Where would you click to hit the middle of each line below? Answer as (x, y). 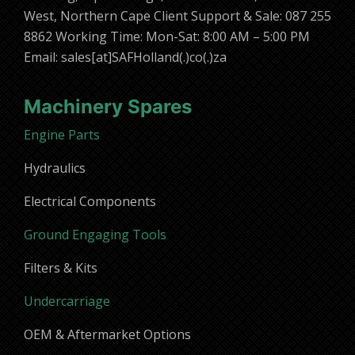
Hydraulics (55, 168)
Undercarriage (67, 302)
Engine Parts (62, 135)
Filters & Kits (61, 268)
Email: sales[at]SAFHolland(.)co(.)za (125, 57)
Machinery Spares (108, 107)
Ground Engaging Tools (95, 235)
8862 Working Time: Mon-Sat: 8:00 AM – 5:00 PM (167, 37)
